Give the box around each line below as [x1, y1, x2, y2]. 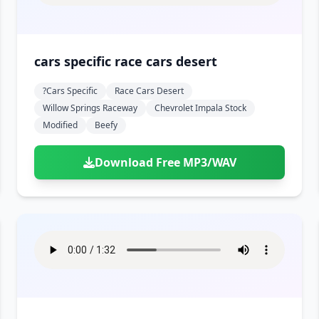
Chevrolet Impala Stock [155, 102, 246, 114]
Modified [43, 119, 78, 131]
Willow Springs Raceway [43, 102, 137, 114]
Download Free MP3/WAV [94, 155, 236, 170]
